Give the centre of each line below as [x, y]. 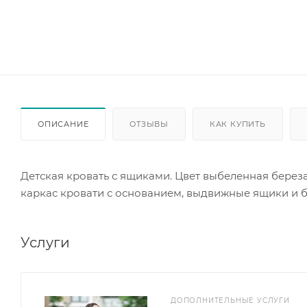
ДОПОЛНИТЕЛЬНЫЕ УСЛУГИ [230, 300]
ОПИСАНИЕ [63, 124]
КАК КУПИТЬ [237, 124]
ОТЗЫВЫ [149, 124]
